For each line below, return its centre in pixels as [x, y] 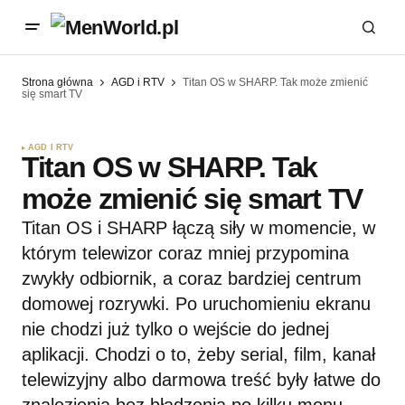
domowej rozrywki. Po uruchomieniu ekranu [196, 304]
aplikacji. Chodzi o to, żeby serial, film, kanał [198, 355]
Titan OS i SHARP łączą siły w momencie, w [198, 228]
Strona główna [57, 82]
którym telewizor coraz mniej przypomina [185, 254]
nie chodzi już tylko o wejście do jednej [175, 330]
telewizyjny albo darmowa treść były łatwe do [201, 380]
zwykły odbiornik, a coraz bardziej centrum [192, 279]
